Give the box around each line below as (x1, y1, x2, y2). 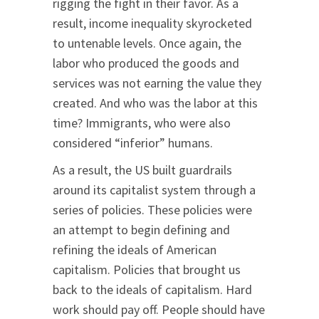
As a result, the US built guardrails (53, 162, 232, 179)
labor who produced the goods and (53, 55, 239, 72)
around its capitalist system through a (53, 182, 256, 199)
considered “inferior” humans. (53, 135, 213, 152)
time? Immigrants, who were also (53, 115, 231, 132)
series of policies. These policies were (53, 202, 252, 219)
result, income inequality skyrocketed (53, 15, 252, 32)
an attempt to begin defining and (53, 221, 230, 239)
